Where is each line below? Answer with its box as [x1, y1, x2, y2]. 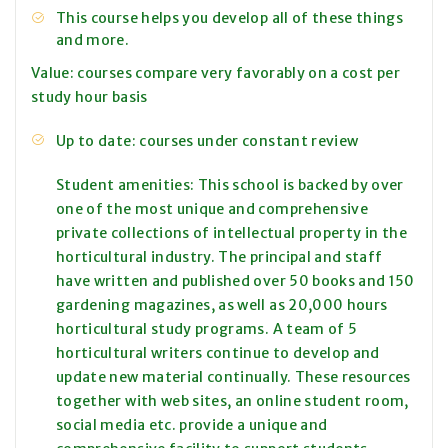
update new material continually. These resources [56, 368, 411, 387]
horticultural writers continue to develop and [56, 344, 380, 363]
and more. [56, 31, 130, 50]
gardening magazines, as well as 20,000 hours [56, 296, 388, 315]
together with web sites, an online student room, [56, 392, 409, 411]
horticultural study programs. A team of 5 [56, 320, 358, 339]
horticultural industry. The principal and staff [56, 248, 383, 267]
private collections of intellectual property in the [56, 224, 407, 243]
